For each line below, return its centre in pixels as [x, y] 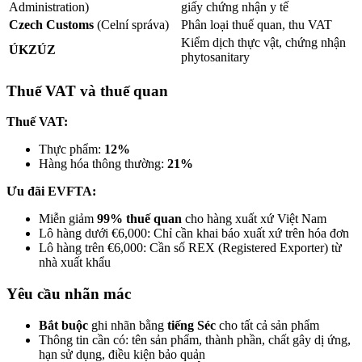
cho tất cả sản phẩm [267, 325]
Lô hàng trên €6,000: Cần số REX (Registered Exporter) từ [190, 248]
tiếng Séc [192, 325]
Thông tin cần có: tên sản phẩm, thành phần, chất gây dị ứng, [195, 339]
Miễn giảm [68, 219]
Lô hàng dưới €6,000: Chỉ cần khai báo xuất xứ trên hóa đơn [194, 234]
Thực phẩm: [72, 149]
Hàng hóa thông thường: [103, 164]
